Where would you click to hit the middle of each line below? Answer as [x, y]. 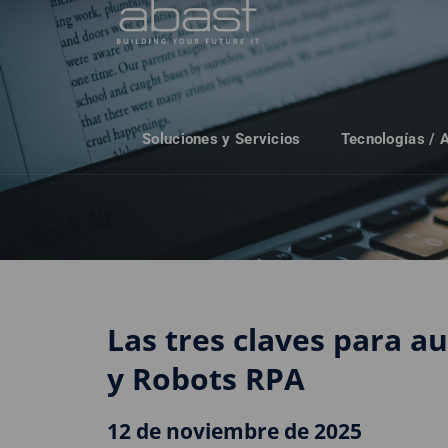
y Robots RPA [206, 378]
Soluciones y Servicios [221, 139]
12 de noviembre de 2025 [234, 431]
